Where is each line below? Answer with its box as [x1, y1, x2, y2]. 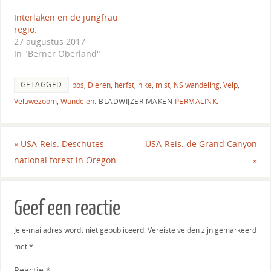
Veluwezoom [13, 96, 57, 106]
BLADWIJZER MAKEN [96, 96, 175, 106]
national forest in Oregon [13, 154, 116, 166]
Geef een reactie [13, 196, 120, 220]
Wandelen [60, 96, 94, 106]
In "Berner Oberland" [13, 47, 100, 59]
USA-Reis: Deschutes [18, 137, 104, 149]
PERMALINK [174, 96, 217, 106]
